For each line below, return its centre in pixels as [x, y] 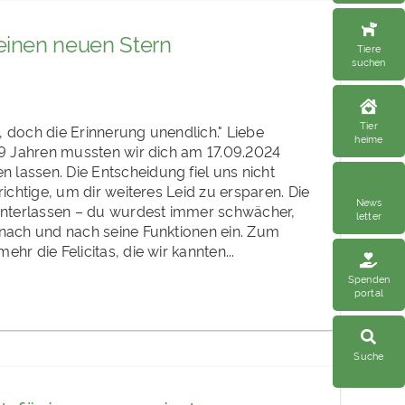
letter [369, 215]
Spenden [369, 278]
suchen [369, 61]
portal [369, 292]
